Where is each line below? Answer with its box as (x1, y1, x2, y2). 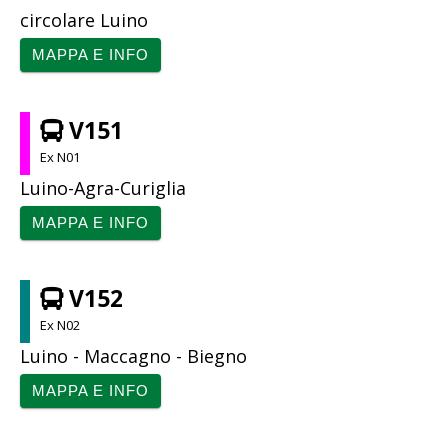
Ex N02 (40, 315, 80, 334)
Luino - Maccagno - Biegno (20, 343, 247, 368)
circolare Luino (20, 7, 148, 32)
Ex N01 (40, 147, 80, 166)
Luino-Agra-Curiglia (20, 175, 186, 200)
